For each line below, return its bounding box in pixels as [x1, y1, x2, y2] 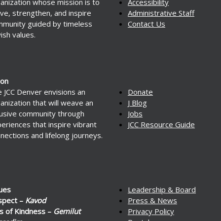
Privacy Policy [128, 206, 174, 216]
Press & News [128, 195, 177, 205]
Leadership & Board [128, 184, 196, 194]
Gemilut [53, 206, 80, 216]
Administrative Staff [128, 7, 194, 18]
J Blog [128, 97, 147, 108]
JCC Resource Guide [128, 119, 195, 129]
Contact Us [128, 18, 165, 29]
